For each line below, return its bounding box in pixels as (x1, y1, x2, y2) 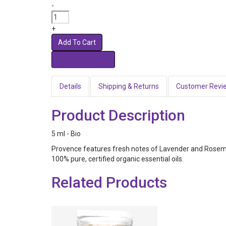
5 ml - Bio (51, 130, 81, 138)
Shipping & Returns (98, 82, 159, 90)
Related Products (51, 174, 167, 191)
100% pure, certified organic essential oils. (51, 155, 184, 163)
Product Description (51, 106, 185, 124)
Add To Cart (58, 38, 96, 46)
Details (60, 82, 81, 90)
